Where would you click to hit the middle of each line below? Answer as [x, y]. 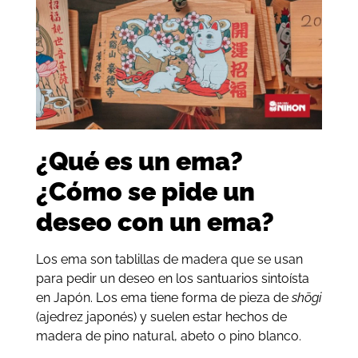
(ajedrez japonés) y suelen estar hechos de [161, 317]
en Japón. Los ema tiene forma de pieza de [163, 298]
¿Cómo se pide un [145, 192]
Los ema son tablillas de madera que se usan [169, 260]
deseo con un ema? [155, 222]
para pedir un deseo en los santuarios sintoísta [172, 279]
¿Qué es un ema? [139, 161]
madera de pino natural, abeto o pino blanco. [168, 336]
